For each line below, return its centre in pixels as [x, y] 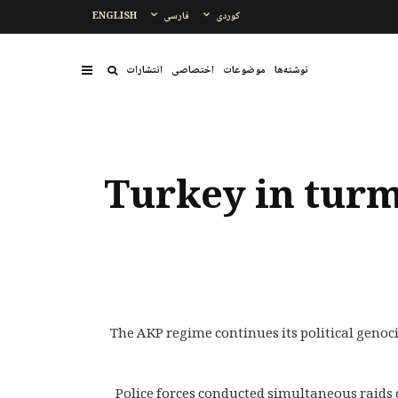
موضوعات [244, 70]
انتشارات [144, 70]
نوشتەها [291, 70]
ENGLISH [115, 16]
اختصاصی [193, 70]
